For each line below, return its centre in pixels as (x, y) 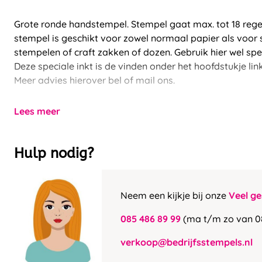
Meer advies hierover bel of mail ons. (94, 80)
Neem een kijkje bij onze (175, 195)
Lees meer (37, 111)
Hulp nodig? (54, 153)
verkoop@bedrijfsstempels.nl (187, 242)
